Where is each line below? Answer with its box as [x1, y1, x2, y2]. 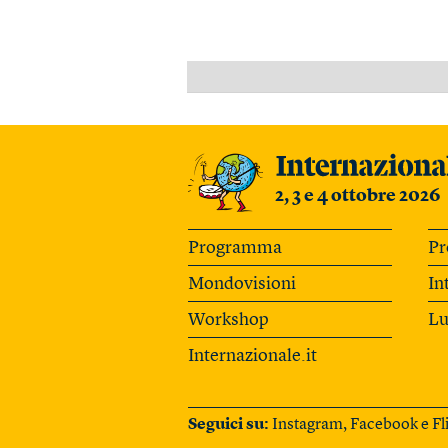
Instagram [272, 416, 343, 433]
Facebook [350, 416, 418, 433]
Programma [188, 238, 282, 257]
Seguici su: [188, 416, 269, 433]
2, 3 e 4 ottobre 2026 [275, 187, 441, 206]
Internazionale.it [188, 346, 317, 365]
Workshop [188, 310, 269, 329]
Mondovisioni [188, 274, 296, 293]
